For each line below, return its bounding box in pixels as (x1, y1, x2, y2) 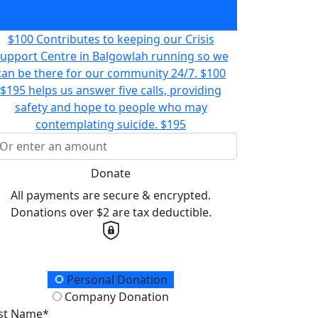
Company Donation (62, 289, 169, 305)
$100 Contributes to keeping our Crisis (7, 31, 214, 47)
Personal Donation (63, 272, 168, 288)
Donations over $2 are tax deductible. (10, 204, 212, 220)
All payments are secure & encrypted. (11, 187, 211, 203)
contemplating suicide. (35, 116, 158, 132)
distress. (77, 14, 123, 30)
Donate (91, 165, 131, 181)
